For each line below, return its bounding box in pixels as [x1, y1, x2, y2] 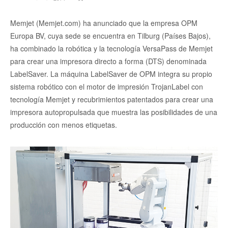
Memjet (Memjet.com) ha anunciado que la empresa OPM [10, 18, 197, 28]
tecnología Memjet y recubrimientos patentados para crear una [10, 94, 213, 105]
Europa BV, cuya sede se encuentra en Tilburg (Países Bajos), [10, 31, 211, 41]
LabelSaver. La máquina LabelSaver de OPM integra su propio [10, 69, 212, 79]
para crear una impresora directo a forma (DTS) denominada [10, 56, 207, 67]
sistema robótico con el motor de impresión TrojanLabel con [10, 81, 203, 92]
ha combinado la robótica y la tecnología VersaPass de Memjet [10, 43, 213, 54]
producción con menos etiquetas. [10, 120, 117, 130]
